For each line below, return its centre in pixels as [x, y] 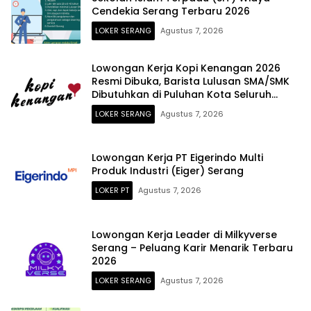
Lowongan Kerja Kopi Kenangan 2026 [186, 68]
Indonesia [117, 107]
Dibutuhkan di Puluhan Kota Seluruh [182, 94]
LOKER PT [112, 191]
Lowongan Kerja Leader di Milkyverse [184, 234]
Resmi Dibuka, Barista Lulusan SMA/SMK [191, 81]
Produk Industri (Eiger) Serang [168, 171]
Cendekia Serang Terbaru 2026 [171, 11]
